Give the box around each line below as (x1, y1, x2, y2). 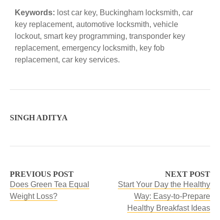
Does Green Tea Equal (10, 180, 89, 189)
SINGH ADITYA (10, 113, 68, 122)
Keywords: (15, 8, 55, 17)
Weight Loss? (10, 192, 57, 200)
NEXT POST (165, 170, 210, 178)
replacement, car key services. (15, 55, 120, 64)
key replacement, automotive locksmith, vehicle (15, 20, 178, 28)
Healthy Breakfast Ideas (127, 204, 210, 212)
